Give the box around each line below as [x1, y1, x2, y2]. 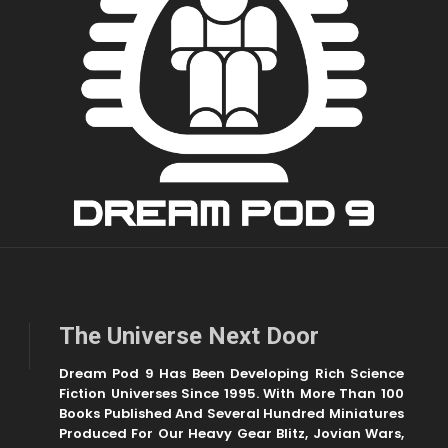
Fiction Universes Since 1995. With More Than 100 [59, 384, 404, 404]
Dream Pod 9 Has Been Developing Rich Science [59, 364, 404, 384]
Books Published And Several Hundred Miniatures [59, 404, 404, 424]
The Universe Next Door [59, 322, 319, 351]
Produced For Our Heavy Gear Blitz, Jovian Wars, [59, 424, 404, 444]
